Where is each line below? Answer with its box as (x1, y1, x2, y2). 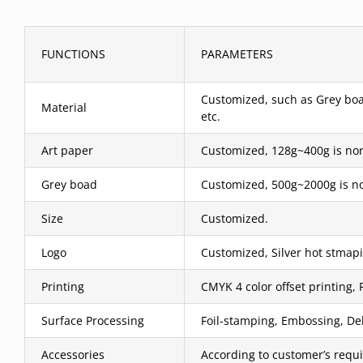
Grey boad (41, 177, 97, 192)
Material (41, 100, 87, 115)
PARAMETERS (201, 46, 273, 62)
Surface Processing (41, 313, 144, 328)
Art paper (41, 143, 93, 158)
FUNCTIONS (41, 46, 105, 62)
